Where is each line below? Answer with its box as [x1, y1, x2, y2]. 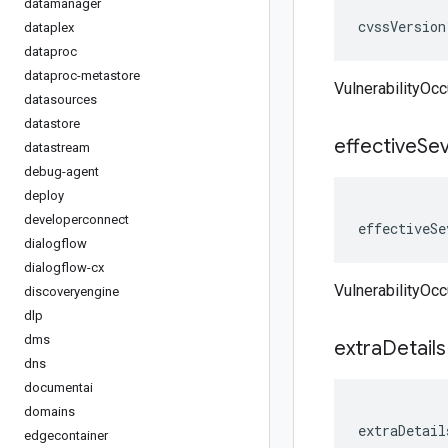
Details [382, 336, 446, 361]
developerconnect [24, 212, 129, 227]
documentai [24, 380, 93, 395]
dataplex [24, 20, 74, 35]
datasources [24, 92, 97, 107]
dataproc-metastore [24, 68, 140, 83]
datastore [24, 116, 80, 131]
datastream [24, 140, 90, 155]
